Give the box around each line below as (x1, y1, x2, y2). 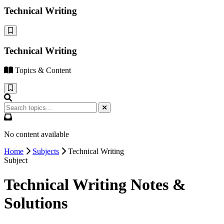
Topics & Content (15, 65, 71, 74)
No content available (4, 129, 69, 138)
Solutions (4, 194, 67, 212)
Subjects (32, 146, 59, 155)
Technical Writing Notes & (4, 175, 186, 194)
